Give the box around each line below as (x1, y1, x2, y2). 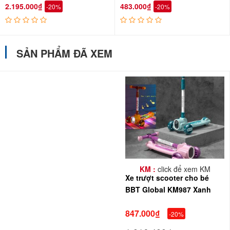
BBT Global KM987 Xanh (125, 184, 211, 195)
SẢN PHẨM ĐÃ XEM (16, 46, 112, 61)
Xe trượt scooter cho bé (125, 172, 209, 183)
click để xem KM (155, 164, 210, 174)
